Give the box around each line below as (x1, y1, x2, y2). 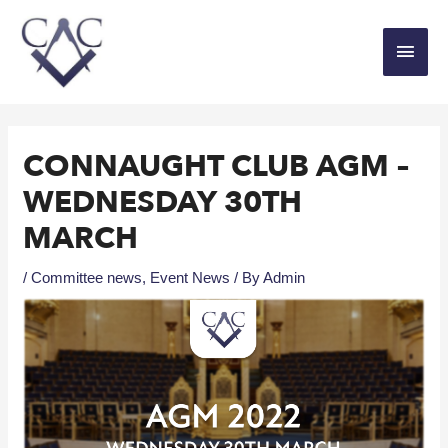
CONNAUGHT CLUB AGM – (23, 145, 410, 187)
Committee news (31, 268, 143, 286)
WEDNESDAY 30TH (23, 181, 303, 223)
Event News (150, 268, 231, 286)
